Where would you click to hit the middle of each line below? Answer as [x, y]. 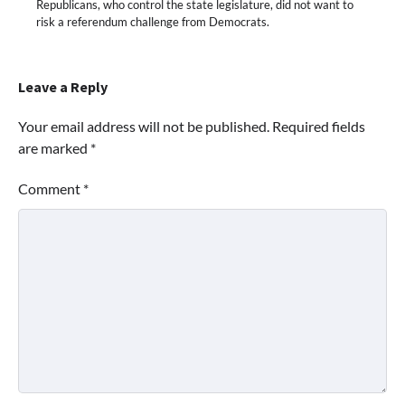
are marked [54, 147]
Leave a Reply [63, 86]
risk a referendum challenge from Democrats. [153, 21]
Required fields [319, 126]
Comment [51, 188]
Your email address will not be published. [144, 126]
